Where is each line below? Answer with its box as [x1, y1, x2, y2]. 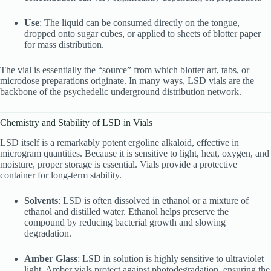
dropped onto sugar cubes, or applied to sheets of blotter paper [24, 28, 261, 39]
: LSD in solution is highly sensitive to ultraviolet [77, 253, 264, 264]
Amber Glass [24, 253, 77, 264]
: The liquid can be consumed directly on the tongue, [39, 17, 240, 28]
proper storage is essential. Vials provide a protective [35, 158, 237, 169]
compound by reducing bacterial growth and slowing [24, 217, 226, 227]
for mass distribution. [24, 39, 104, 50]
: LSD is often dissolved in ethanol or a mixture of [58, 195, 249, 206]
